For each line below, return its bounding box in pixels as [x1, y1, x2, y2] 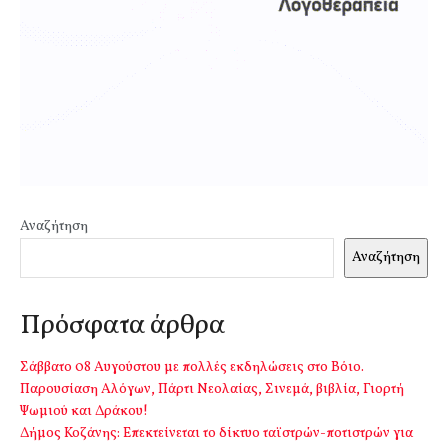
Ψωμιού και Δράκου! [20, 402, 148, 422]
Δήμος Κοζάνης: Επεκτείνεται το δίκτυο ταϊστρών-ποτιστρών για [20, 424, 413, 444]
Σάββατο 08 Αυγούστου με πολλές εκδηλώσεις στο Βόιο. [20, 358, 364, 378]
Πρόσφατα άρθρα [20, 306, 225, 345]
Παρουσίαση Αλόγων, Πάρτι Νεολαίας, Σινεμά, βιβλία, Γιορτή [20, 380, 404, 400]
